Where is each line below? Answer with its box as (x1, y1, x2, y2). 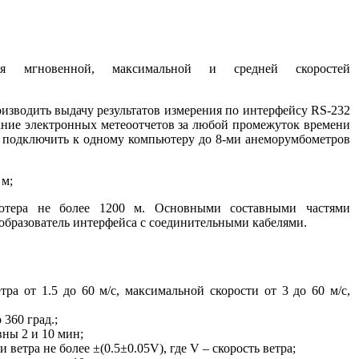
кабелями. (249, 215, 307, 229)
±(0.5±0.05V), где (90, 341, 190, 355)
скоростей (277, 61, 350, 75)
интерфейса (70, 215, 140, 229)
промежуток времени (228, 117, 351, 131)
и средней (208, 61, 278, 75)
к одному (72, 131, 124, 146)
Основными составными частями (145, 200, 351, 215)
